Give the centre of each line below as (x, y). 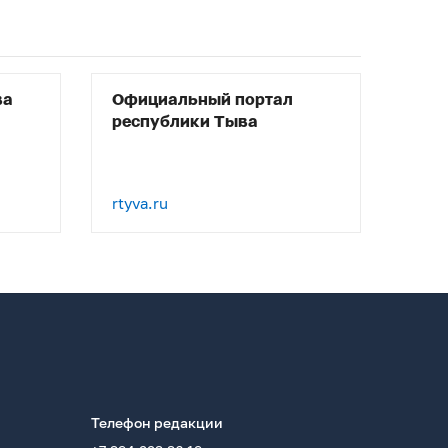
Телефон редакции (157, 423)
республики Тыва (185, 123)
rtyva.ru (140, 203)
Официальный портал (202, 101)
